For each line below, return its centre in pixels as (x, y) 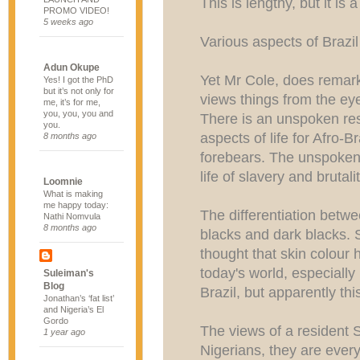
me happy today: (76, 205)
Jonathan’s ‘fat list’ (79, 298)
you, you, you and (78, 113)
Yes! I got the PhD (78, 80)
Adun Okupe (72, 67)
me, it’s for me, (72, 102)
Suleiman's (69, 273)
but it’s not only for (79, 91)
